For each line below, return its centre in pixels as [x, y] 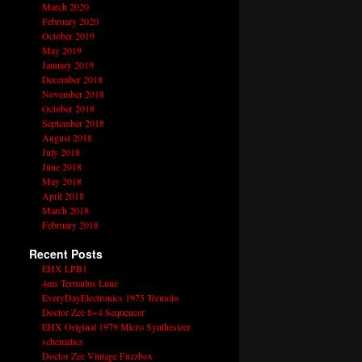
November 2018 [73, 94]
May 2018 [61, 181]
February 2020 [70, 21]
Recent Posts [66, 254]
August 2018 [67, 138]
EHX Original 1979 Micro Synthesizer [116, 327]
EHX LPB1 [64, 269]
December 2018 [72, 80]
